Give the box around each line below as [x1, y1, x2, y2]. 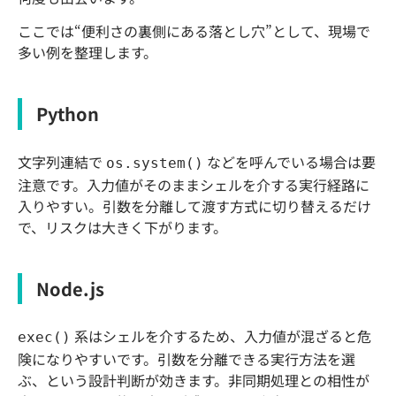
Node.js [36, 275, 104, 301]
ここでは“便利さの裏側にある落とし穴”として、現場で [18, 20, 370, 42]
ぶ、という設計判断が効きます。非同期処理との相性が [18, 369, 369, 392]
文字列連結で [18, 150, 106, 172]
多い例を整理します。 [18, 42, 157, 64]
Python [36, 100, 99, 126]
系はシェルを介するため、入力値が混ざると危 [71, 325, 371, 347]
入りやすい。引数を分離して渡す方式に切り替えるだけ [18, 194, 371, 217]
